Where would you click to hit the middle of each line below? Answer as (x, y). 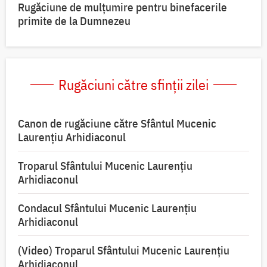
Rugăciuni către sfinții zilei (133, 84)
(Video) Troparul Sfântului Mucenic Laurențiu (124, 250)
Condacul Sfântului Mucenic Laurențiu (107, 208)
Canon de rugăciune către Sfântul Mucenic (117, 123)
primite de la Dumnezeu (74, 21)
